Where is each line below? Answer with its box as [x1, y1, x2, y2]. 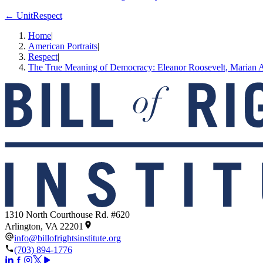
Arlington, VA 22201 [5, 221, 83, 231]
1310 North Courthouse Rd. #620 [5, 209, 130, 220]
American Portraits [28, 41, 97, 51]
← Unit [5, 10, 33, 21]
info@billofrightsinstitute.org [14, 232, 121, 243]
